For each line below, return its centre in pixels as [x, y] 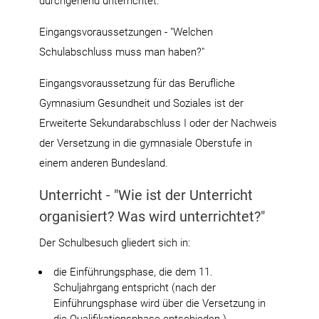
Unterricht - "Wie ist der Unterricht [146, 195]
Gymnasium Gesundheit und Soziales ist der [141, 103]
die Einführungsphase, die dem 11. [133, 272]
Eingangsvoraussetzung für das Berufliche [137, 83]
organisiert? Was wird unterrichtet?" [152, 216]
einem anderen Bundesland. [104, 163]
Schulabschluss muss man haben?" [122, 52]
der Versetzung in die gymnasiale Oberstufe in [146, 143]
